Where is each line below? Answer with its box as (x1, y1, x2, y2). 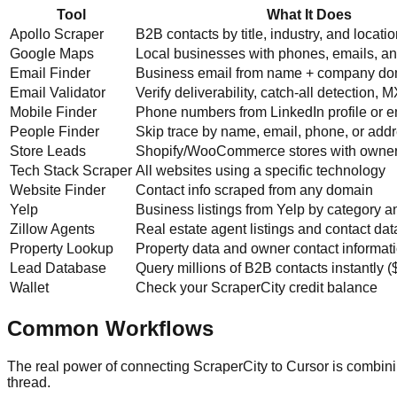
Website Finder (10, 182, 105, 198)
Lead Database (10, 260, 106, 276)
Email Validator (10, 84, 105, 100)
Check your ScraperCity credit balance (136, 279, 378, 295)
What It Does (266, 6, 352, 22)
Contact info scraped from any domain (136, 182, 373, 198)
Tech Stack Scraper (10, 162, 132, 178)
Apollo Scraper (10, 26, 104, 42)
